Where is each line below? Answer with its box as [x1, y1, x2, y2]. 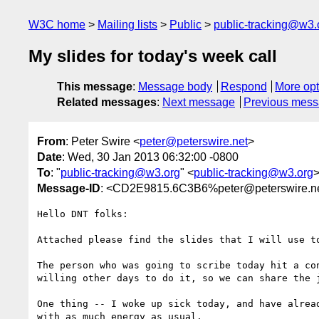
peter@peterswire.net [140, 135, 248, 147]
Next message [162, 96, 235, 109]
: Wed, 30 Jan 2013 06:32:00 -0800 [62, 150, 239, 163]
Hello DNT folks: [37, 208, 128, 219]
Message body [138, 80, 212, 93]
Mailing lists [98, 19, 157, 31]
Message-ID [37, 182, 100, 194]
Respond [220, 80, 267, 93]
